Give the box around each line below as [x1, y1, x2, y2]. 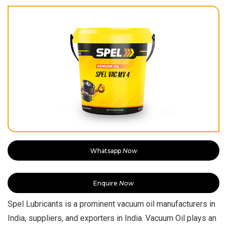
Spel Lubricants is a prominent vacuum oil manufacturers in [8, 199, 215, 209]
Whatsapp [90, 146, 123, 155]
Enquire [93, 179, 119, 187]
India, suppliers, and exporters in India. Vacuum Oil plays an [8, 213, 216, 223]
